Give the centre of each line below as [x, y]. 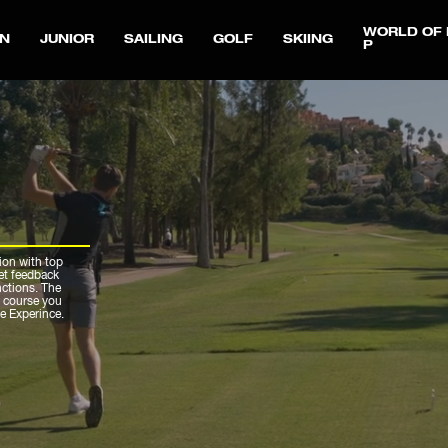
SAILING [154, 39]
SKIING [308, 39]
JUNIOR [67, 39]
